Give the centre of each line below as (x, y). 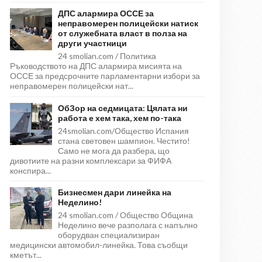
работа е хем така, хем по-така (120, 118)
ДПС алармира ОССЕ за (106, 13)
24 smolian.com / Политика (107, 56)
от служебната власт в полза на (123, 33)
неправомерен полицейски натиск (128, 23)
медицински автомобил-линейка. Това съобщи (99, 245)
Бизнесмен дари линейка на (115, 192)
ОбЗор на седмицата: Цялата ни (123, 108)
